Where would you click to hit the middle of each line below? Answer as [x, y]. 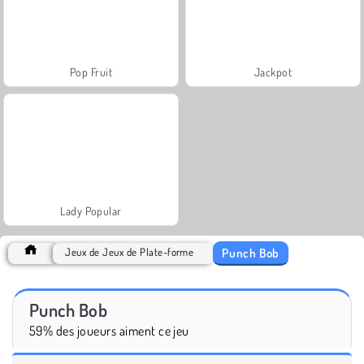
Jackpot [273, 71]
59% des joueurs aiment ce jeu [109, 330]
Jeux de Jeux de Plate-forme [130, 251]
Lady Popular [91, 210]
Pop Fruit [91, 71]
